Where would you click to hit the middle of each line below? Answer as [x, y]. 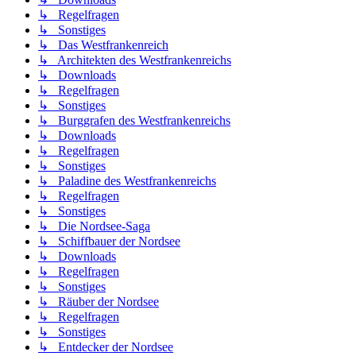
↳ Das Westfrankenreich [103, 45]
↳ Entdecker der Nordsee [106, 347]
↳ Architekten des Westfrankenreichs [135, 60]
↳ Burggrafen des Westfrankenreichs [134, 121]
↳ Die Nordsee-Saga [94, 226]
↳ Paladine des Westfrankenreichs [127, 181]
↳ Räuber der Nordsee [99, 302]
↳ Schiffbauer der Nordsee [109, 242]
